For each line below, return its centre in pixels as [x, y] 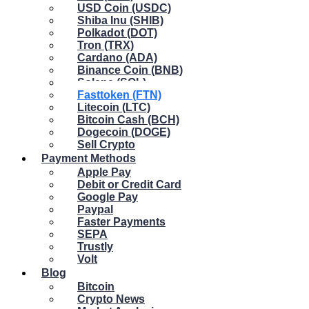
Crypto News [111, 299]
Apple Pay [104, 172]
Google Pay [108, 197]
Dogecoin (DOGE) [124, 132]
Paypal [95, 209]
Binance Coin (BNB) [130, 70]
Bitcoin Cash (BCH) [128, 120]
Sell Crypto [106, 144]
